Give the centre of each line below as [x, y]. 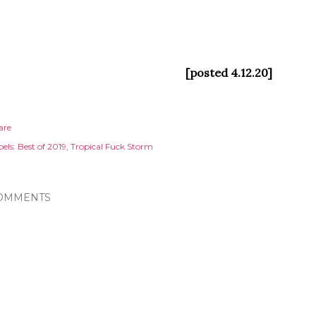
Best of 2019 [42, 146]
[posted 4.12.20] [229, 73]
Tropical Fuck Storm [112, 146]
